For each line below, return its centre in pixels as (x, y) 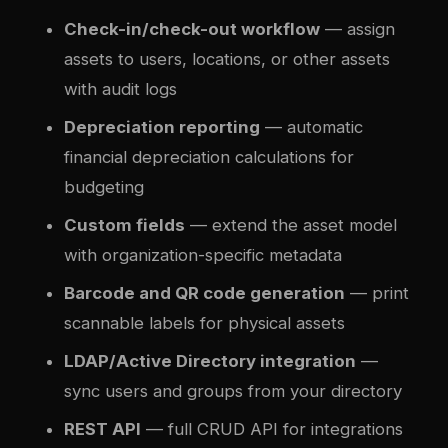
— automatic (311, 126)
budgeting (104, 186)
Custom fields (124, 224)
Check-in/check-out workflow (192, 28)
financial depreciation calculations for (209, 156)
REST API (102, 428)
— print (377, 292)
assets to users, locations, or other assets (227, 58)
